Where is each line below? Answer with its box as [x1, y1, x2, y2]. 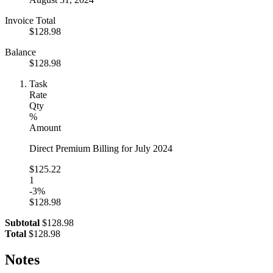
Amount [29, 122, 61, 133]
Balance [5, 46, 36, 57]
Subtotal [5, 217, 40, 228]
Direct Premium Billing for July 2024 [29, 143, 172, 154]
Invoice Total [5, 15, 55, 26]
